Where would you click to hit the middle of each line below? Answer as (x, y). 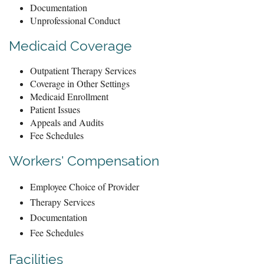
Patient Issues (55, 109)
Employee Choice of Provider (85, 186)
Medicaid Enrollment (69, 96)
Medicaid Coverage (70, 45)
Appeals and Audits (67, 122)
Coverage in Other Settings (80, 83)
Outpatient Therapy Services (83, 70)
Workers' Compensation (84, 160)
